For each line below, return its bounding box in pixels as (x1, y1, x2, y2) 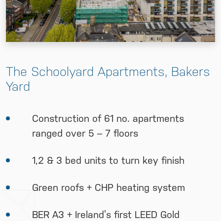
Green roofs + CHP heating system (32, 182, 185, 194)
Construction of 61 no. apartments (32, 112, 184, 125)
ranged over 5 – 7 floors (32, 127, 138, 140)
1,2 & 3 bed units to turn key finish (32, 154, 184, 167)
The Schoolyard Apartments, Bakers (6, 64, 210, 79)
